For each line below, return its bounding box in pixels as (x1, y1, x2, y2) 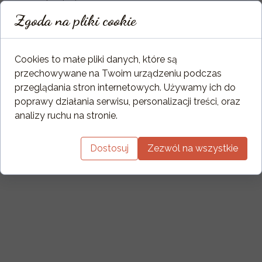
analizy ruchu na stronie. (15, 109, 118, 121)
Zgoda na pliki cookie (15, 11, 136, 29)
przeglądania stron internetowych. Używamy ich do (15, 81, 236, 93)
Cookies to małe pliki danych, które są (15, 53, 177, 65)
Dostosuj (90, 142, 129, 154)
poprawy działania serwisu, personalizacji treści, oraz (15, 95, 240, 107)
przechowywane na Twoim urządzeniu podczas (15, 67, 222, 79)
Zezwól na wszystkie (147, 142, 238, 154)
